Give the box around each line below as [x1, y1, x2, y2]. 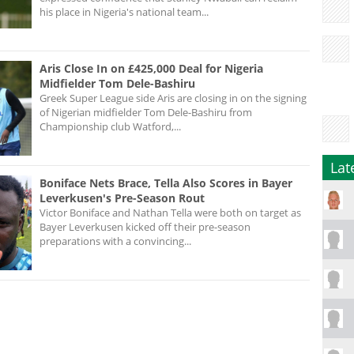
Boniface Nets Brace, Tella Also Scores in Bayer [40, 175, 292, 190]
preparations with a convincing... [40, 233, 191, 248]
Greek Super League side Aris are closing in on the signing [40, 90, 307, 105]
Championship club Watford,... [40, 119, 181, 134]
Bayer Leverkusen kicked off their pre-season [40, 219, 250, 234]
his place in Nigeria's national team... [40, 4, 209, 19]
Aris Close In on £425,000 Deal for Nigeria [40, 60, 263, 76]
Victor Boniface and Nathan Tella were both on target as [40, 205, 301, 220]
